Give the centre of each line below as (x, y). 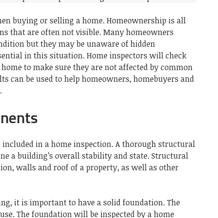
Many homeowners (138, 32)
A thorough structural (155, 144)
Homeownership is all (146, 20)
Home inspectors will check (136, 55)
